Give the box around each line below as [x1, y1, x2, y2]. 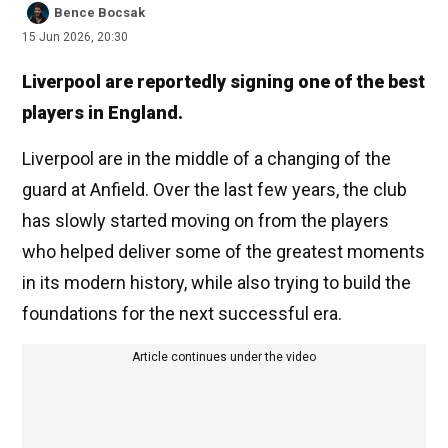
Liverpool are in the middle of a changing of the [22, 148, 391, 170]
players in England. [22, 102, 183, 124]
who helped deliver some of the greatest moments [22, 241, 425, 263]
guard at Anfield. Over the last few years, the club [22, 179, 407, 201]
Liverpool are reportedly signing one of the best [22, 71, 425, 93]
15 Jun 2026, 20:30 [22, 30, 128, 45]
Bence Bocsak [54, 5, 145, 21]
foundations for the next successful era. [22, 303, 342, 325]
